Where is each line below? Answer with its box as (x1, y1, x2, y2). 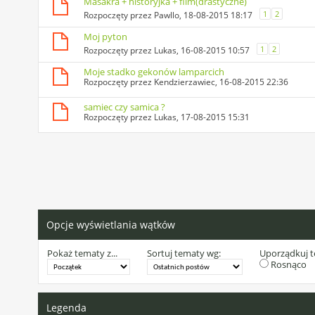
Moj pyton (83, 30, 127, 44)
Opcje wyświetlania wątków (46, 218, 175, 232)
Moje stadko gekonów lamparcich (83, 65, 224, 79)
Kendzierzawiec (153, 76, 215, 89)
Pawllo (153, 9, 179, 22)
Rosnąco (268, 258, 307, 271)
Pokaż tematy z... (46, 247, 117, 260)
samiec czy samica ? (83, 101, 165, 114)
